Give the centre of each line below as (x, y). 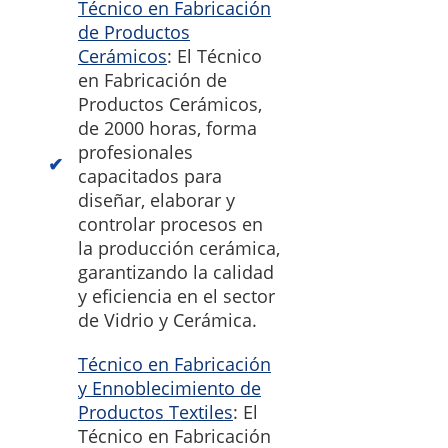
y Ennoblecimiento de (169, 388)
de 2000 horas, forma (167, 128)
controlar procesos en (170, 224)
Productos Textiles (155, 412)
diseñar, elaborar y (156, 200)
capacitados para (150, 176)
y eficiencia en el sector (176, 296)
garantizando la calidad (176, 272)
